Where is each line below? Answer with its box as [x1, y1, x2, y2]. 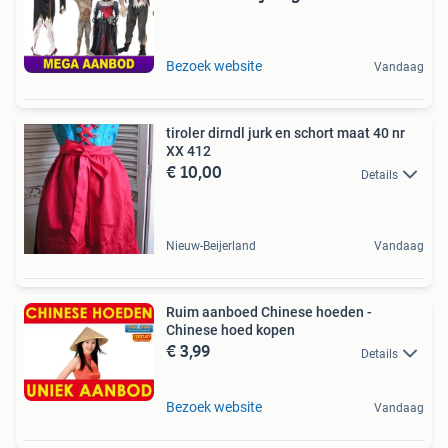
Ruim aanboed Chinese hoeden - [166, 304, 372, 321]
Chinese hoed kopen [166, 322, 295, 339]
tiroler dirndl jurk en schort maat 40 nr [166, 125, 405, 142]
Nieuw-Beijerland [166, 239, 256, 254]
